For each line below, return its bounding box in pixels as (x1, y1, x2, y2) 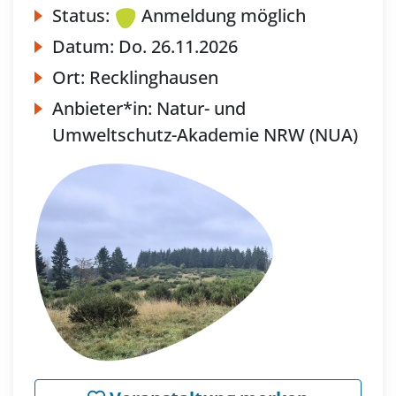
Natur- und (156, 96, 246, 121)
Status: (52, 4, 110, 28)
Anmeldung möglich (141, 4, 306, 28)
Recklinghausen (89, 65, 218, 90)
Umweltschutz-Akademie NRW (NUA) (52, 123, 358, 148)
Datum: (52, 34, 118, 59)
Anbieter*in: (52, 96, 156, 121)
